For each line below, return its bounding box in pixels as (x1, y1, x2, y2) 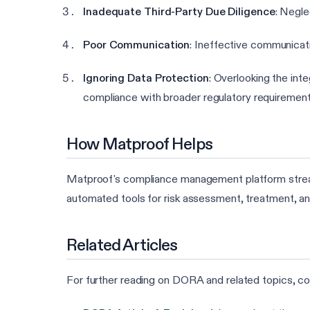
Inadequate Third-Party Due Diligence (83, 5, 275, 19)
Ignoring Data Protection (83, 71, 209, 85)
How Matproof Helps (66, 134, 212, 154)
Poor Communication (83, 38, 190, 52)
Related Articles (66, 235, 178, 255)
